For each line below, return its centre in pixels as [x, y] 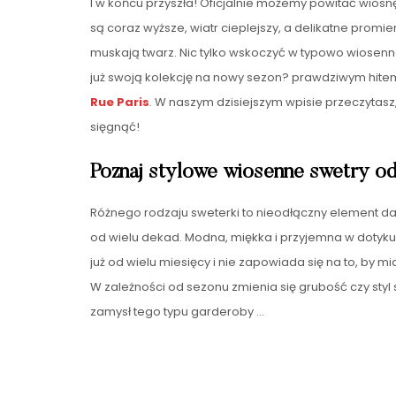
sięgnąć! [115, 126]
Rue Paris [120, 102]
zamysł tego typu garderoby [173, 311]
